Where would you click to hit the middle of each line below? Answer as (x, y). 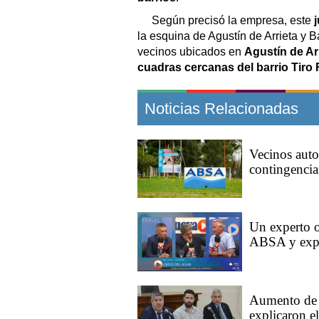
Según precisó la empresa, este (233, 20)
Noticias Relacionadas (221, 108)
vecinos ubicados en (191, 51)
